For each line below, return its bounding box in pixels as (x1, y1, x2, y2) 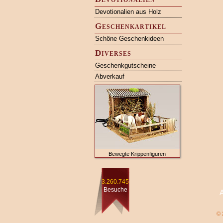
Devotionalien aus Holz (95, 8, 161, 15)
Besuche (103, 186, 127, 193)
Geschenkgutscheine (95, 62, 156, 69)
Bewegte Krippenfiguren (109, 151, 166, 157)
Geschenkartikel (95, 21, 166, 31)
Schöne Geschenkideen (95, 35, 164, 42)
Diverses (95, 48, 131, 58)
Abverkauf (95, 73, 124, 80)
